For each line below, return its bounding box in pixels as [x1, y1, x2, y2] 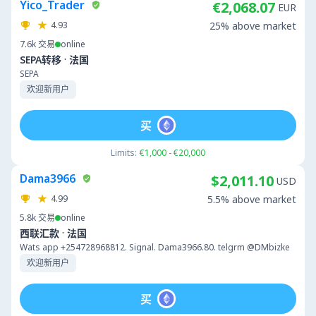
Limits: [111, 147, 137, 159]
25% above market [209, 19, 296, 32]
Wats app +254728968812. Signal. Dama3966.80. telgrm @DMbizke [20, 241, 290, 253]
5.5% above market [207, 193, 296, 206]
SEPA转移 [20, 52, 61, 66]
